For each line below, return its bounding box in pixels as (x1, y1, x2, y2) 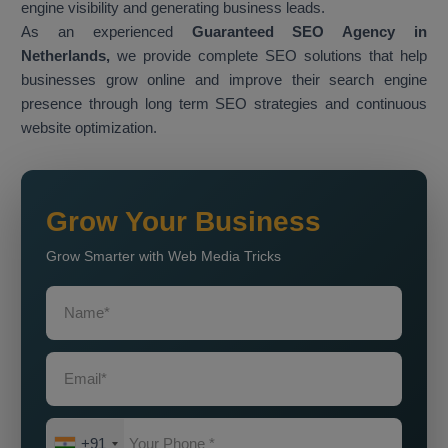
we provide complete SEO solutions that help (110, 47, 427, 65)
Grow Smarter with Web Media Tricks (46, 248, 281, 265)
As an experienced (21, 23, 192, 41)
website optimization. (21, 119, 157, 137)
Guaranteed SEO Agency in (191, 23, 427, 41)
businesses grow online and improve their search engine (21, 71, 427, 89)
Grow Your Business (46, 206, 321, 238)
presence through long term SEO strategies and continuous (21, 95, 427, 113)
